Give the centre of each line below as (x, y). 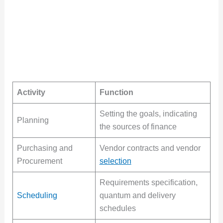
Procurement (39, 161)
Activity (31, 93)
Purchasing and (45, 148)
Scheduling (37, 196)
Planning (33, 120)
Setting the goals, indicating (148, 114)
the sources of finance (138, 127)
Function (116, 93)
